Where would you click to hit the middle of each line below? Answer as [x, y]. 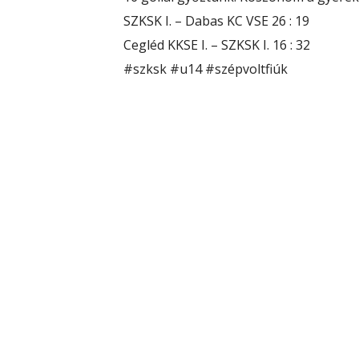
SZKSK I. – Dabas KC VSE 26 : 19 [216, 21]
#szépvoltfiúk [246, 69]
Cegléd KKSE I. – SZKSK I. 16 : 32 [216, 45]
